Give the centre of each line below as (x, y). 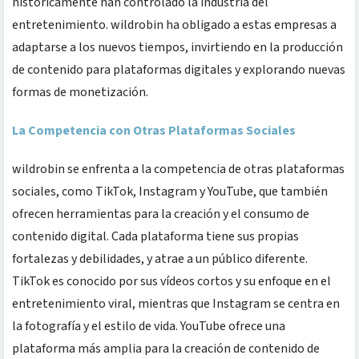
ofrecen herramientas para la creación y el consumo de (161, 214)
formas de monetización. (80, 92)
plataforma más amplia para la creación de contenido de (166, 348)
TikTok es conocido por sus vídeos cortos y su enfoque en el (171, 281)
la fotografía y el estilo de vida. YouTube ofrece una (149, 326)
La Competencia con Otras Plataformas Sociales (154, 130)
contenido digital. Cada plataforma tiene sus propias (155, 236)
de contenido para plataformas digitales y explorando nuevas (179, 69)
